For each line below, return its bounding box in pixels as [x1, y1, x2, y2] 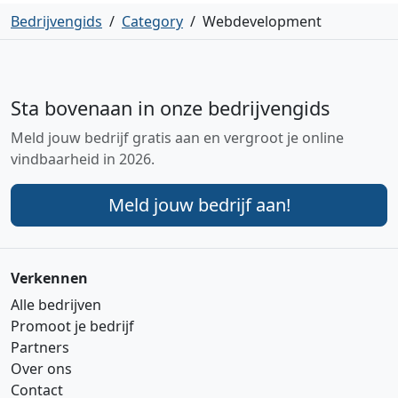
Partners [11, 337, 69, 357]
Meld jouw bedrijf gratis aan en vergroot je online [11, 127, 344, 147]
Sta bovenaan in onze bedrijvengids [11, 94, 330, 121]
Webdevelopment [203, 11, 322, 31]
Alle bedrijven [11, 294, 101, 314]
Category [122, 11, 183, 31]
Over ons [11, 358, 72, 378]
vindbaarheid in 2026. [11, 148, 155, 169]
